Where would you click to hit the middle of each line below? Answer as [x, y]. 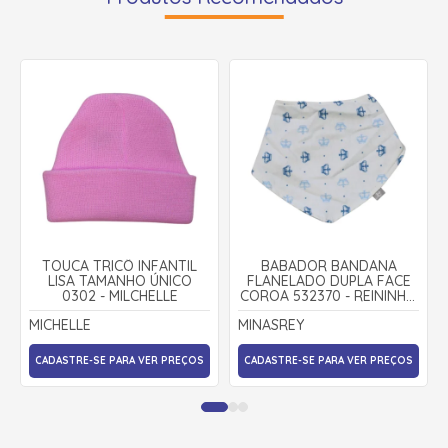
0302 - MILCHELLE [119, 295]
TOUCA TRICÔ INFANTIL [119, 265]
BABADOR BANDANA [328, 265]
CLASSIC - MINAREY [328, 310]
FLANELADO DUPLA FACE [328, 280]
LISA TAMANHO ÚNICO [119, 280]
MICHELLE [60, 324]
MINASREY [271, 324]
